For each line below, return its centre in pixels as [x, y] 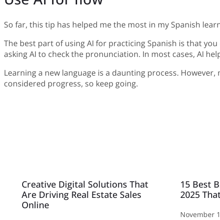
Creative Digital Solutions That [85, 184]
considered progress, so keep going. [71, 83]
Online [35, 205]
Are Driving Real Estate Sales [82, 195]
